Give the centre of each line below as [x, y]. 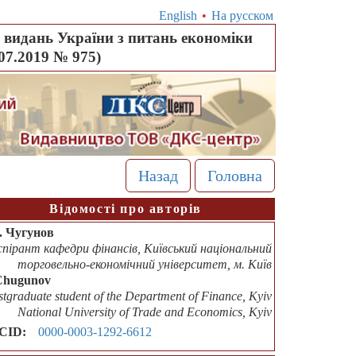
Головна [234, 176]
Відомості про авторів [126, 209]
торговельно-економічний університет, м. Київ [145, 265]
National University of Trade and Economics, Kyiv [145, 312]
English [178, 15]
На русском [242, 15]
